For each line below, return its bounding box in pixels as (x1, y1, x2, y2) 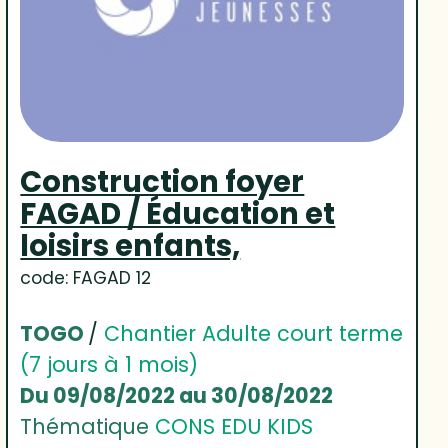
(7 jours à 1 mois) (20, 349, 199, 379)
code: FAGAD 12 (20, 265, 152, 290)
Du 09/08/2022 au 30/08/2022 (20, 380, 334, 410)
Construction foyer (20, 160, 305, 202)
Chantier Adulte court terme (104, 318, 404, 348)
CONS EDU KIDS (155, 411, 314, 441)
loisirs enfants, (20, 224, 241, 266)
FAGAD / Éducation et (20, 192, 336, 234)
